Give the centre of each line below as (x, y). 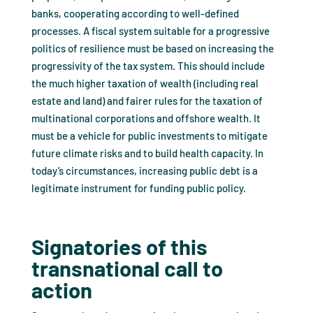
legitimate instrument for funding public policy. (138, 188)
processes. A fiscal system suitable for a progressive (150, 31)
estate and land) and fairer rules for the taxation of (147, 101)
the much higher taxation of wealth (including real (145, 83)
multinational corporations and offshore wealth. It (146, 118)
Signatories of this (119, 247)
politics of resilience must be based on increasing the (152, 49)
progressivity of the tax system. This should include (148, 66)
